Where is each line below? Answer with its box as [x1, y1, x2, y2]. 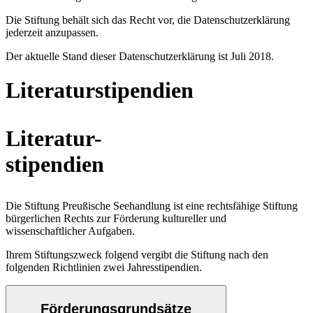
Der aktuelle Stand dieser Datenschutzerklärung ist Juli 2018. [6, 50, 274, 62]
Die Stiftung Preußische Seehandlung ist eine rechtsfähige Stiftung [6, 200, 298, 212]
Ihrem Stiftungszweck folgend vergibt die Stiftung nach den [6, 249, 268, 261]
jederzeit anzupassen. [6, 27, 99, 38]
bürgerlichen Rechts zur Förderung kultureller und [6, 212, 226, 225]
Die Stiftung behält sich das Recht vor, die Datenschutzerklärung [6, 14, 290, 26]
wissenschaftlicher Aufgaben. [6, 225, 135, 238]
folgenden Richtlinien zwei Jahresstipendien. [6, 261, 202, 274]
